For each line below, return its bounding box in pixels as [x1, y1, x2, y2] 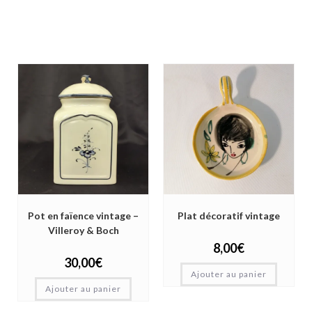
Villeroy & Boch [47, 224, 119, 237]
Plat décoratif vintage [178, 210, 280, 222]
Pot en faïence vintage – [28, 210, 139, 222]
